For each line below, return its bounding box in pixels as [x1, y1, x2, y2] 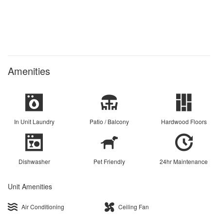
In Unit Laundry [14, 117, 54, 126]
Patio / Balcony [89, 117, 129, 126]
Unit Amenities [8, 181, 52, 191]
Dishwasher [18, 157, 50, 165]
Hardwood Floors [161, 117, 207, 126]
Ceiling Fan [118, 202, 149, 211]
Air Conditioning [21, 202, 64, 211]
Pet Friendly [93, 157, 125, 165]
